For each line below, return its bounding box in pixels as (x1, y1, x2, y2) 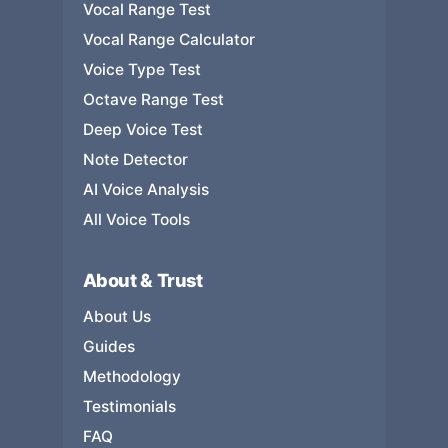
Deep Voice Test (82, 120, 203, 139)
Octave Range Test (82, 90, 224, 109)
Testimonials (82, 397, 176, 416)
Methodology (82, 367, 181, 386)
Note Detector (82, 150, 188, 169)
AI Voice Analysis (82, 180, 209, 199)
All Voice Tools (82, 210, 190, 229)
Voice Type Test (82, 60, 201, 79)
